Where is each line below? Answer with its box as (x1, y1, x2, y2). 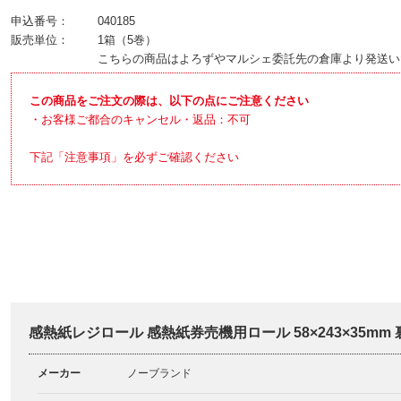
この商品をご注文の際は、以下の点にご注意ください (29, 94, 309, 107)
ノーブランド (126, 367, 192, 380)
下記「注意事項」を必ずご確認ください (29, 150, 239, 164)
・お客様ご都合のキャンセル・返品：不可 (29, 113, 251, 126)
